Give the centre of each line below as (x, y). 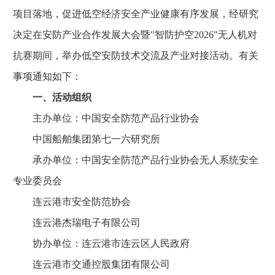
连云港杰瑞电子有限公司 (77, 223)
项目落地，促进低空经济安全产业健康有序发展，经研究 (136, 14)
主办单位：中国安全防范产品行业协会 (106, 118)
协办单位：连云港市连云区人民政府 (101, 243)
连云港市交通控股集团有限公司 (91, 264)
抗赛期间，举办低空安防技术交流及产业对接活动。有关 (136, 56)
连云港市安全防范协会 (72, 202)
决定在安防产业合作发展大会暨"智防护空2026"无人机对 (135, 35)
